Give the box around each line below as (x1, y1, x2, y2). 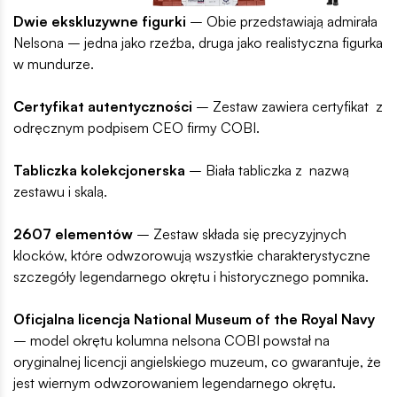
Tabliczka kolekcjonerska (13, 161, 185, 180)
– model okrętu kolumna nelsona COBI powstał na (13, 331, 330, 350)
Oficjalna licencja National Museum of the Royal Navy (13, 310, 375, 329)
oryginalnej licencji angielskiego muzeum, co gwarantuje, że (13, 353, 381, 371)
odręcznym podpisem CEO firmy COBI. (13, 119, 260, 137)
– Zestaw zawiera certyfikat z (192, 97, 383, 116)
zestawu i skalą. (13, 183, 111, 201)
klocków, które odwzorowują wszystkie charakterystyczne (13, 246, 370, 265)
